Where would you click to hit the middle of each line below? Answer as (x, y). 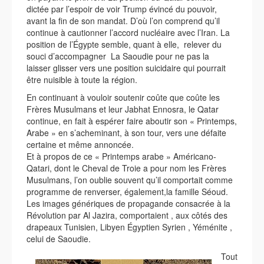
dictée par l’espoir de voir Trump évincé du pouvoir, (122, 9)
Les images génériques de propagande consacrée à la (128, 203)
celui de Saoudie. (59, 239)
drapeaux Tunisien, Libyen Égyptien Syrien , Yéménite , (129, 227)
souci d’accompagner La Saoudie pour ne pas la (119, 56)
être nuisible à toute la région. (82, 80)
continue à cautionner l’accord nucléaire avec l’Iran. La (128, 32)
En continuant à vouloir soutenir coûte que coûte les (123, 97)
